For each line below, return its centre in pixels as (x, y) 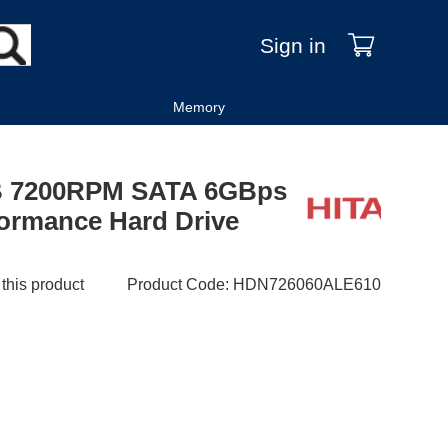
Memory (199, 107)
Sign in (292, 45)
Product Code (175, 285)
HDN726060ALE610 (306, 285)
